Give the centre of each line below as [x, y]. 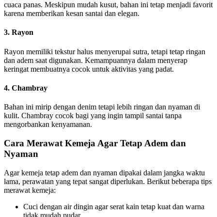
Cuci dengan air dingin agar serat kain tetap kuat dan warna [114, 206]
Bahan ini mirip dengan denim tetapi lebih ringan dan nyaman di [102, 107]
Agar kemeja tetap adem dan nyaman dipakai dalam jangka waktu [104, 172]
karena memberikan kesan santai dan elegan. [72, 14]
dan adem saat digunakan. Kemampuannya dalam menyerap [96, 60]
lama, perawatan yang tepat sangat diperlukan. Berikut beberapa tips [108, 181]
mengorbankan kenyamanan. [48, 124]
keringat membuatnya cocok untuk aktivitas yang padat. [89, 69]
